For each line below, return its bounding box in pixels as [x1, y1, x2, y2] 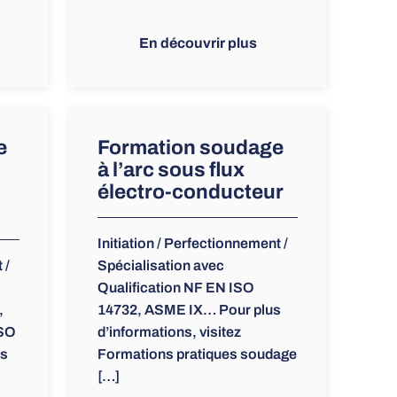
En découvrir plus [138, 35, 257, 51]
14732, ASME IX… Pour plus [97, 302, 281, 318]
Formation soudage [97, 136, 284, 160]
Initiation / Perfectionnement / [97, 236, 288, 252]
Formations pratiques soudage [97, 346, 297, 362]
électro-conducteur [97, 181, 284, 204]
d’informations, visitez [97, 324, 241, 340]
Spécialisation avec [97, 258, 224, 274]
